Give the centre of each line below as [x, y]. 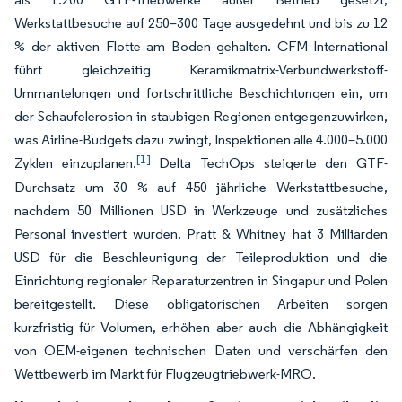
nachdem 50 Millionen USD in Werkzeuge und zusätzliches [201, 210]
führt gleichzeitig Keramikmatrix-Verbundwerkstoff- [201, 70]
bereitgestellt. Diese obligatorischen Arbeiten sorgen [201, 304]
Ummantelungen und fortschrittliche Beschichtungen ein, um [201, 93]
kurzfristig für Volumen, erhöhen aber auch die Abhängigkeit [201, 327]
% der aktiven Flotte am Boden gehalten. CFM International [201, 46]
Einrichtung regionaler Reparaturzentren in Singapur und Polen [201, 280]
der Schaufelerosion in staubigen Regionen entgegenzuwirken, [201, 116]
